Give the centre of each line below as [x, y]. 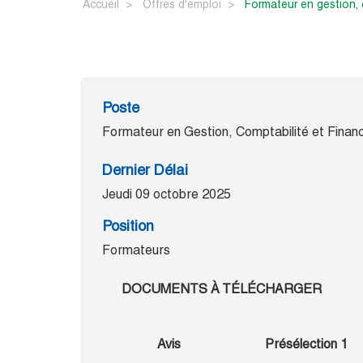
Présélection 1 [306, 344]
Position [128, 226]
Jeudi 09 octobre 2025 [167, 194]
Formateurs [136, 250]
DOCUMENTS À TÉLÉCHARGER [222, 289]
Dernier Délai [145, 170]
